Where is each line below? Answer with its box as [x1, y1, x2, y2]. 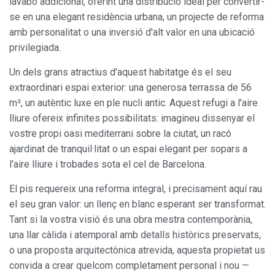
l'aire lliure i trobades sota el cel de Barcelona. [9, 158, 206, 170]
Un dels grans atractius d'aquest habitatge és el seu [9, 66, 231, 78]
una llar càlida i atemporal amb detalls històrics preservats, [9, 228, 261, 241]
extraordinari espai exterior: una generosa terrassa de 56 [9, 81, 252, 93]
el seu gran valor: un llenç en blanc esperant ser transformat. [9, 198, 266, 210]
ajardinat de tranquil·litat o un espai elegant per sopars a [9, 142, 247, 155]
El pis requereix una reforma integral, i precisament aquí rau [9, 182, 262, 195]
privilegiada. [9, 41, 61, 53]
